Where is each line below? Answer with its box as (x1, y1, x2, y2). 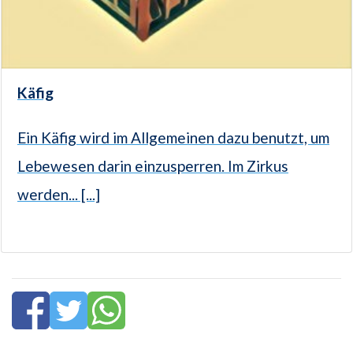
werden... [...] (17, 185, 100, 204)
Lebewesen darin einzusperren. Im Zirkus (17, 157, 288, 176)
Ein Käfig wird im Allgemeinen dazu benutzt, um (17, 128, 329, 147)
